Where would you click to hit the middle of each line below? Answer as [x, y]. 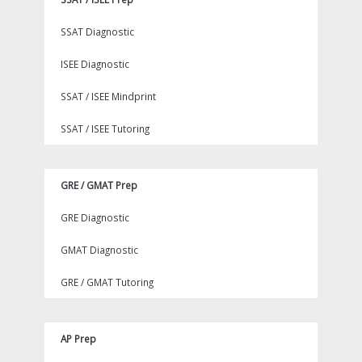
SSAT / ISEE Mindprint [108, 96]
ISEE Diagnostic [95, 64]
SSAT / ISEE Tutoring [105, 128]
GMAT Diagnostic [99, 250]
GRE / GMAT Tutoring [107, 282]
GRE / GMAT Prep [99, 185]
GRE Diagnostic [95, 217]
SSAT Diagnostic [97, 32]
